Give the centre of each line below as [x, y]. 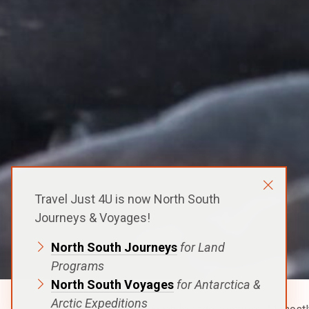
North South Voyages [112, 285]
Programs [78, 266]
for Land [201, 247]
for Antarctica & [219, 285]
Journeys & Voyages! [92, 218]
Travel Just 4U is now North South [127, 199]
